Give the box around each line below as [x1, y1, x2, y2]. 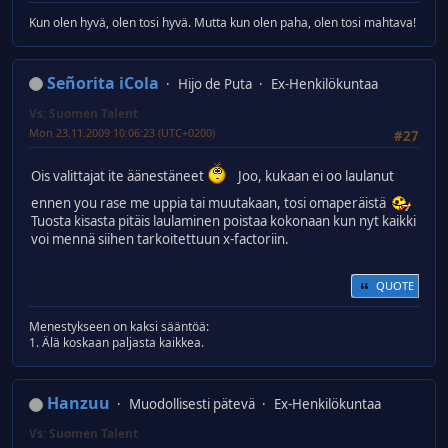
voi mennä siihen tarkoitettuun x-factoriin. [31, 229, 289, 248]
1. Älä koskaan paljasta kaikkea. [29, 334, 204, 352]
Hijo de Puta [178, 74, 252, 93]
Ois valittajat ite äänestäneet [31, 166, 207, 185]
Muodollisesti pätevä [129, 395, 255, 414]
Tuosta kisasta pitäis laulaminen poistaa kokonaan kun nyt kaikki [31, 211, 416, 230]
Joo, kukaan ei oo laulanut [235, 166, 394, 185]
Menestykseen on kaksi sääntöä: [29, 318, 209, 336]
